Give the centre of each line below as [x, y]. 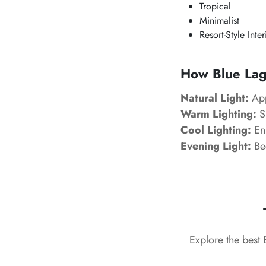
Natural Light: [215, 98]
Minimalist [219, 20]
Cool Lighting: [216, 130]
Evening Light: [216, 146]
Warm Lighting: [218, 114]
